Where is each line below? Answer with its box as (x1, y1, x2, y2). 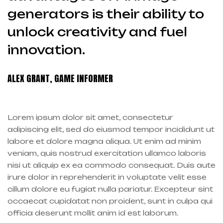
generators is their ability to (7, 6, 204, 21)
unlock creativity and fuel (7, 24, 187, 39)
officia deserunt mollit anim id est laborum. (7, 208, 178, 217)
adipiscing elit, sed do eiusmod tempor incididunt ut (7, 124, 215, 133)
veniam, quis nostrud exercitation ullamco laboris (7, 148, 206, 157)
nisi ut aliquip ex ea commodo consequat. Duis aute (7, 160, 216, 169)
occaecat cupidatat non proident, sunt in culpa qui (7, 196, 213, 205)
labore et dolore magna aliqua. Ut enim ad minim (7, 136, 201, 145)
